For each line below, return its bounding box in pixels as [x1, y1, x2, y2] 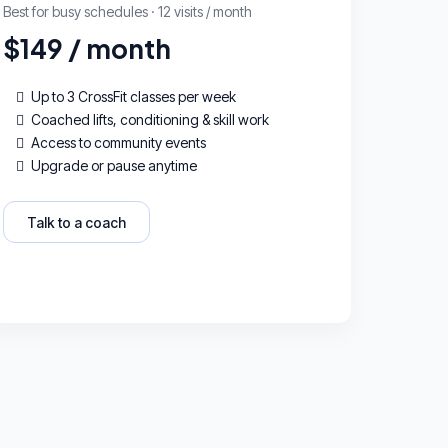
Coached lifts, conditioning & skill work [31, 110, 270, 128]
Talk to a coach [27, 213, 127, 231]
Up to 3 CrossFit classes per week [31, 87, 237, 105]
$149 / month [3, 31, 172, 65]
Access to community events [31, 133, 207, 151]
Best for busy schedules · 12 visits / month [3, 2, 253, 20]
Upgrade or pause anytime [31, 156, 198, 174]
